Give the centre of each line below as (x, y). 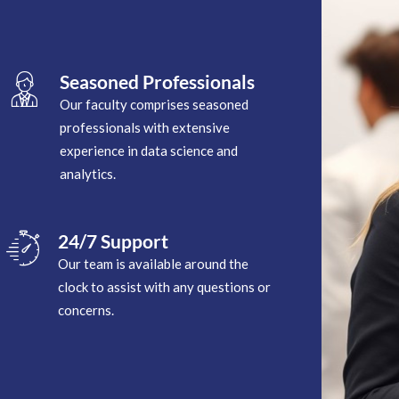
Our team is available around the (154, 263)
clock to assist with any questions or (165, 286)
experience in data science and (149, 150)
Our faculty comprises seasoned (155, 104)
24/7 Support (114, 240)
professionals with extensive (145, 127)
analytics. (88, 173)
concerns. (86, 309)
